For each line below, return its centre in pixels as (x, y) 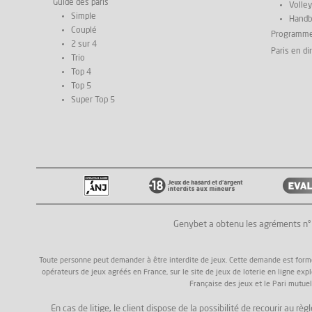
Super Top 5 (93, 100)
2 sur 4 (84, 44)
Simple (84, 16)
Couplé (84, 30)
